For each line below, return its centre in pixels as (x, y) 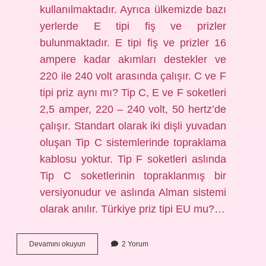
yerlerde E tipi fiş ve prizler (133, 26)
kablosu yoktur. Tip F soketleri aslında (133, 159)
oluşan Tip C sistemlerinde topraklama (133, 142)
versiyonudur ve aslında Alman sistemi (133, 192)
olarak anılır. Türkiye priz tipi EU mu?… (133, 209)
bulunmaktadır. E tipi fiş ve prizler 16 (133, 43)
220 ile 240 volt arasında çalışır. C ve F (133, 76)
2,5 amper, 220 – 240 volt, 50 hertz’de (133, 109)
